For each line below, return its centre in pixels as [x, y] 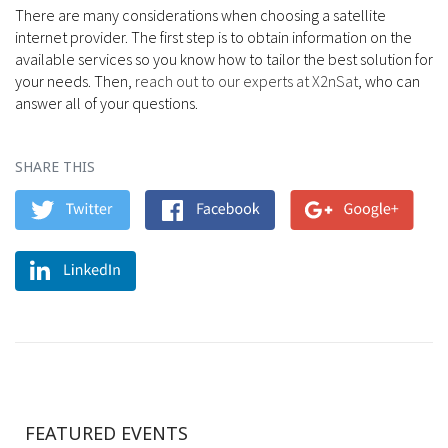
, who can [389, 80]
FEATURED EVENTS [106, 432]
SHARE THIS [55, 166]
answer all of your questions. [106, 102]
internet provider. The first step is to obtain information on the [213, 36]
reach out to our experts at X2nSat [246, 80]
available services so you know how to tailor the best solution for [224, 58]
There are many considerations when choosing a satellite [200, 14]
